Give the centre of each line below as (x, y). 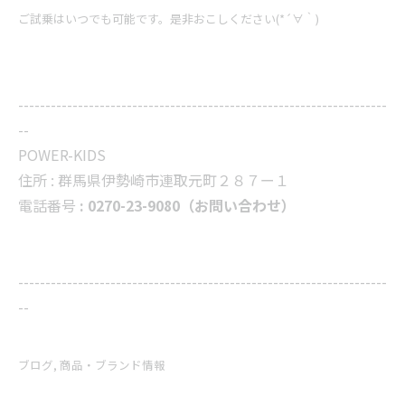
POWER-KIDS (62, 155)
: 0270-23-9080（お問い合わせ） (188, 205)
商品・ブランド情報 (113, 365)
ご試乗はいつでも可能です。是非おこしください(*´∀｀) (169, 19)
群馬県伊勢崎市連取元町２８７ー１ (174, 180)
